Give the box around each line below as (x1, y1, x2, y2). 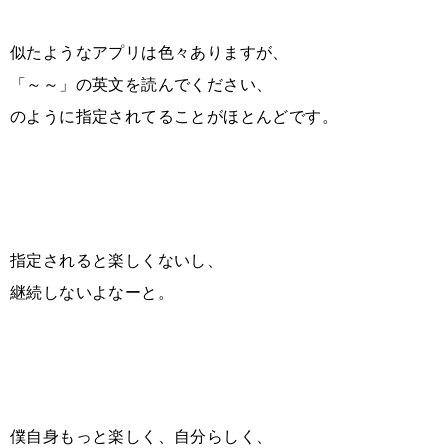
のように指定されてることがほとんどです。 (10, 107, 338, 125)
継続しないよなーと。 (10, 283, 174, 301)
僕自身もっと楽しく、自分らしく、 (10, 427, 273, 445)
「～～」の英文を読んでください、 (10, 75, 273, 93)
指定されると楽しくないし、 (10, 251, 224, 269)
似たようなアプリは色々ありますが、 (10, 43, 289, 61)
